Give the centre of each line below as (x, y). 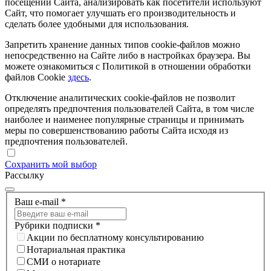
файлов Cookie (36, 77)
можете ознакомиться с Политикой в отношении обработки (128, 67)
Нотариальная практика (76, 250)
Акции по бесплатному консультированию (115, 238)
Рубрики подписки (54, 226)
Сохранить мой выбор (51, 165)
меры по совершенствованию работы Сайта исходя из (116, 131)
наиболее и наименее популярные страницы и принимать (124, 120)
